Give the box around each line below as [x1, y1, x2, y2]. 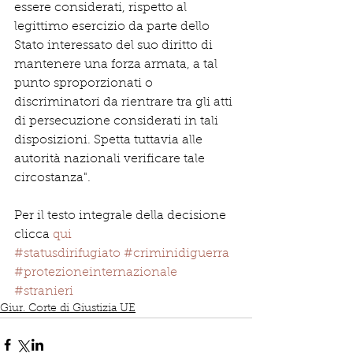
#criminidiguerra [124, 247, 229, 260]
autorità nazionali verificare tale [14, 153, 208, 165]
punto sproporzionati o [14, 77, 156, 90]
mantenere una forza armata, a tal [14, 58, 221, 71]
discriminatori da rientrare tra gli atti [14, 96, 236, 109]
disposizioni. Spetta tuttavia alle [14, 134, 206, 147]
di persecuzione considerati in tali [14, 115, 221, 128]
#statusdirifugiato [14, 247, 121, 260]
